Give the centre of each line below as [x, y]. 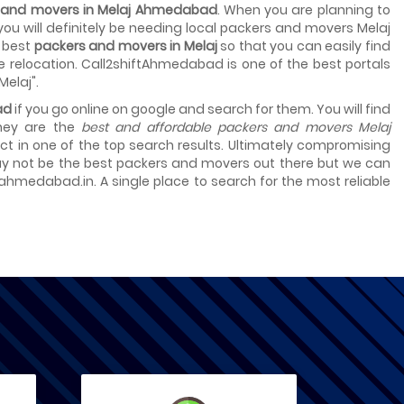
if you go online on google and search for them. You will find [201, 109]
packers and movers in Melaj [125, 46]
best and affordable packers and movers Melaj [236, 127]
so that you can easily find [304, 46]
